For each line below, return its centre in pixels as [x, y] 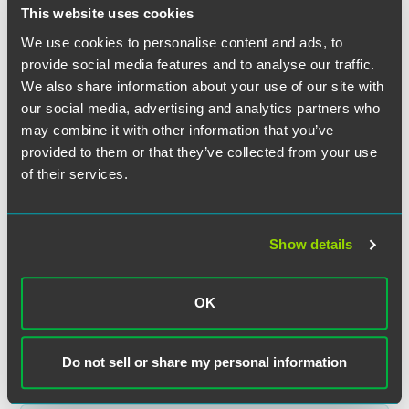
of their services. [74, 173]
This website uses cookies [108, 14]
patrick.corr [85, 315]
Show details [311, 245]
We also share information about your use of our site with [203, 86]
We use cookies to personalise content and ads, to [182, 42]
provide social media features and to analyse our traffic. [198, 64]
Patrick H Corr [125, 224]
